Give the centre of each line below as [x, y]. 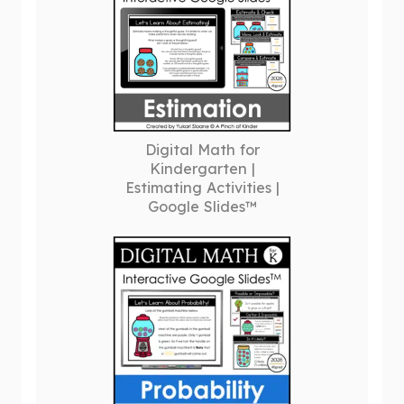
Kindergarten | [202, 169]
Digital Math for [202, 150]
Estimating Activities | [202, 188]
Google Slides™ [202, 207]
